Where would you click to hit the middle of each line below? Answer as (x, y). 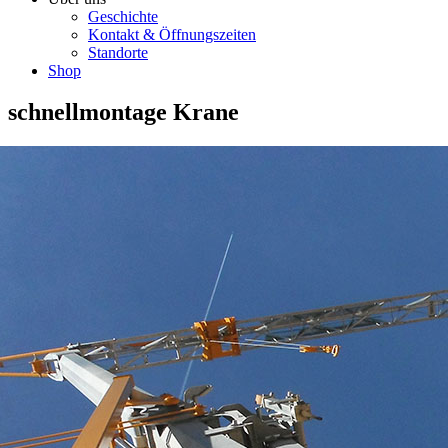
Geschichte (123, 16)
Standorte (118, 52)
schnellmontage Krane (123, 112)
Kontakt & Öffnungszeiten (172, 34)
